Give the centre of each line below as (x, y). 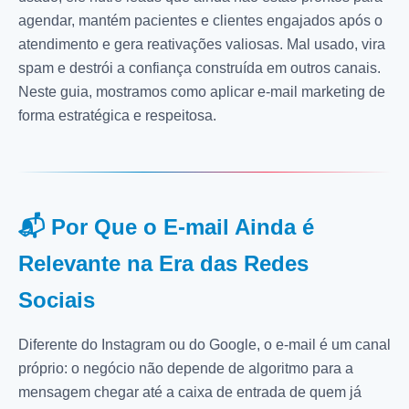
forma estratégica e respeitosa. (117, 115)
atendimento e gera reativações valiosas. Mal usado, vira (202, 44)
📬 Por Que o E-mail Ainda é (166, 226)
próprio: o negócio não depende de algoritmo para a (186, 368)
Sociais (57, 299)
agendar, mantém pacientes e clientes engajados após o (200, 20)
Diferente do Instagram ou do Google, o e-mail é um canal (204, 344)
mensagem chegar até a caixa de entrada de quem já (190, 392)
